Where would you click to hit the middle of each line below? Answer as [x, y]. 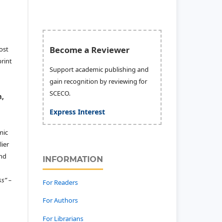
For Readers [60, 182]
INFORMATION [73, 159]
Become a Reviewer [90, 50]
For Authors [60, 200]
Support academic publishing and [99, 69]
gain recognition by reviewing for [98, 81]
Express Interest [77, 111]
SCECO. [60, 93]
